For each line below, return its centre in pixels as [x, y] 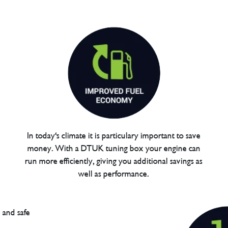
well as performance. [114, 174]
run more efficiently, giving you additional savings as [114, 161]
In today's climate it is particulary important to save [114, 135]
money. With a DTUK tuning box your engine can [114, 148]
